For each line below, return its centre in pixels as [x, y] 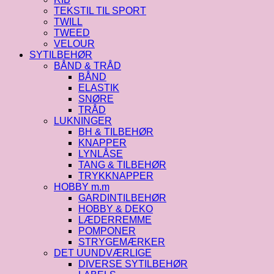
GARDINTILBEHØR [122, 198]
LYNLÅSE [101, 154]
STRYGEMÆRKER [122, 242]
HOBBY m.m [82, 187]
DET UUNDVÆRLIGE [103, 253]
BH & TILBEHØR [116, 131]
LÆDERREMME [115, 220]
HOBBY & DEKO [116, 209]
